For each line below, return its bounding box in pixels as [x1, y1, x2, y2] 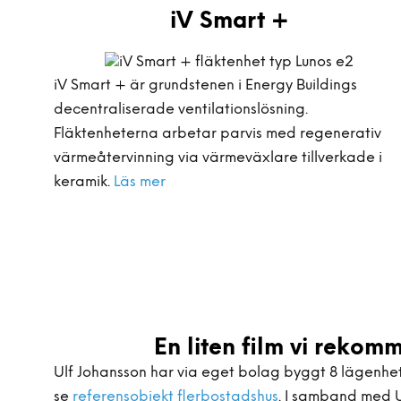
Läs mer [114, 175, 166, 190]
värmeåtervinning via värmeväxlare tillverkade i [54, 150, 382, 166]
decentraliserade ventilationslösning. [54, 102, 308, 117]
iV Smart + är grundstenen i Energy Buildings [54, 78, 357, 93]
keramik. [54, 175, 114, 190]
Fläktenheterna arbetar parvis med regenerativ [54, 126, 381, 141]
